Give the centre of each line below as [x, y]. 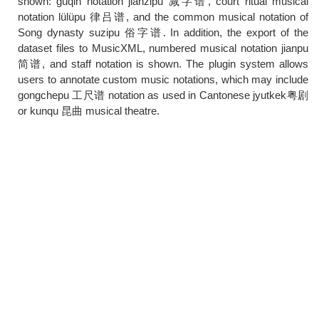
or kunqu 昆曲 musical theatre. [89, 111]
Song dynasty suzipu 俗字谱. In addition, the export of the [163, 32]
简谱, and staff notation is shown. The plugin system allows [163, 64]
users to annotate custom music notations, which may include [163, 79]
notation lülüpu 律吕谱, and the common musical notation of [163, 17]
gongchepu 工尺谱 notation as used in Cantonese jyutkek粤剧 [163, 95]
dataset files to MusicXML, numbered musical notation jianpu [163, 48]
